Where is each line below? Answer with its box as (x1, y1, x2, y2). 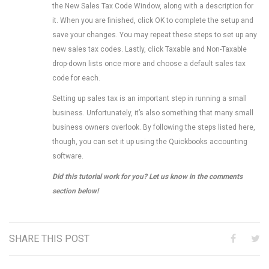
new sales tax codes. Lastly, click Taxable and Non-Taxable (52, 45, 247, 53)
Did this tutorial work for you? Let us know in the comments (52, 172, 243, 181)
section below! (52, 187, 98, 195)
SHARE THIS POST (9, 233, 89, 244)
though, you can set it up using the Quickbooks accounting (52, 138, 247, 146)
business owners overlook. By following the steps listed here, (52, 123, 255, 131)
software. (52, 152, 83, 160)
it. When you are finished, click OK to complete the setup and (52, 16, 253, 25)
